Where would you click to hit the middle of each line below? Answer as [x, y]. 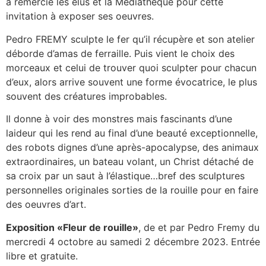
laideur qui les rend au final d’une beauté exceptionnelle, [132, 133]
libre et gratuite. [42, 256]
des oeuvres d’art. [46, 205]
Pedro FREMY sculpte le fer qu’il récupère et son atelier [130, 39]
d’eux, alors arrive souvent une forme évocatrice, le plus [132, 82]
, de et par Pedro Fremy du [199, 227]
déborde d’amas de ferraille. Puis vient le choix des [120, 53]
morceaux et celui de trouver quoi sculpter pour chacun [131, 67]
